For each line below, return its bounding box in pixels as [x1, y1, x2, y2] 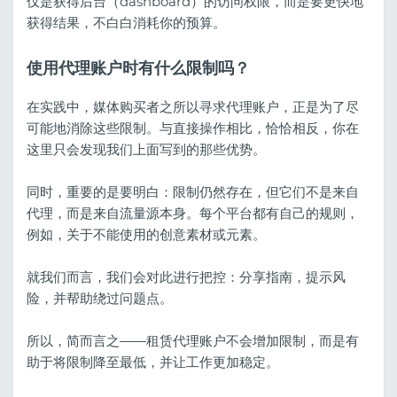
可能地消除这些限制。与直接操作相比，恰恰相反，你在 [27, 120, 359, 137]
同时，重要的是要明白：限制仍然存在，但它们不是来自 [27, 183, 359, 201]
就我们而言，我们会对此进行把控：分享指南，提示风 [27, 269, 346, 286]
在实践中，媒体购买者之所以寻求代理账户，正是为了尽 [27, 98, 359, 116]
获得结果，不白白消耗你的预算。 [27, 13, 226, 31]
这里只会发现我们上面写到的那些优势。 [27, 141, 266, 159]
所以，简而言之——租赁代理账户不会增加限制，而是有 [27, 332, 359, 350]
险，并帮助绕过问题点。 [27, 290, 173, 307]
